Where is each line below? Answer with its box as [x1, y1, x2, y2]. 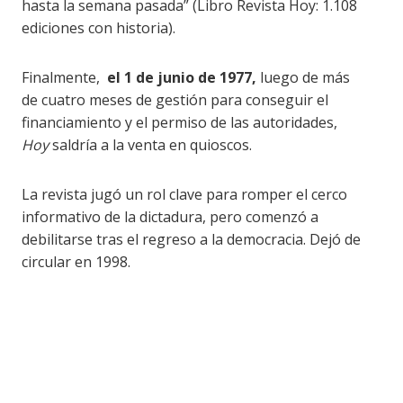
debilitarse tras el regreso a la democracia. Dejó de [22, 228, 362, 249]
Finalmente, [22, 67, 108, 87]
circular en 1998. [22, 251, 131, 272]
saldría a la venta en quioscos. [49, 134, 253, 155]
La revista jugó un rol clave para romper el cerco [22, 184, 348, 204]
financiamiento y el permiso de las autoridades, [22, 112, 342, 132]
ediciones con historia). [22, 17, 176, 38]
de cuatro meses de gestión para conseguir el [22, 89, 329, 110]
